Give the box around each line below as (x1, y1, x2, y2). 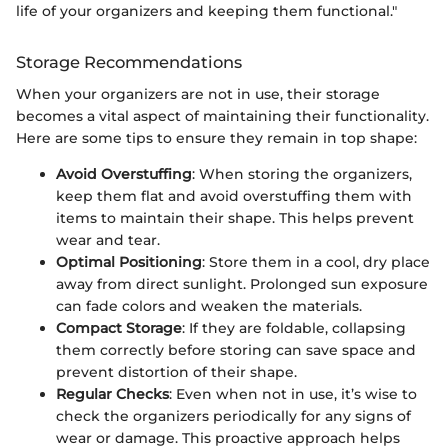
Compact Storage (56, 319, 182, 338)
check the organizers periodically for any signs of (56, 407, 411, 426)
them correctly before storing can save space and (56, 341, 416, 360)
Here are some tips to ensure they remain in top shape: (16, 129, 417, 148)
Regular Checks (56, 385, 169, 404)
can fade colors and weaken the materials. (56, 297, 362, 316)
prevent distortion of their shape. (56, 363, 297, 382)
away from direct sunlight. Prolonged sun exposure (56, 275, 428, 294)
